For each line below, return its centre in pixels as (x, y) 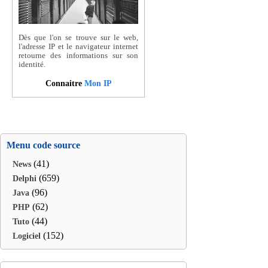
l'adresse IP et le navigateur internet (78, 47)
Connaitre (65, 83)
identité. (32, 65)
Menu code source (43, 145)
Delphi (25, 179)
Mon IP (98, 83)
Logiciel (27, 236)
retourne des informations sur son (78, 56)
